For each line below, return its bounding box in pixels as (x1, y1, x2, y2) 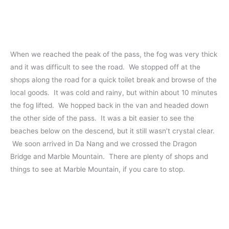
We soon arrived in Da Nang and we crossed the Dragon (10, 139, 197, 148)
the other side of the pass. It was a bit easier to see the (10, 113, 194, 122)
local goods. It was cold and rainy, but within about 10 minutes (10, 88, 217, 97)
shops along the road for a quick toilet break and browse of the (10, 75, 217, 84)
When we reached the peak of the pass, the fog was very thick (10, 50, 217, 58)
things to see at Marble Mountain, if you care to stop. (10, 165, 185, 173)
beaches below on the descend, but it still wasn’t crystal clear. (10, 126, 215, 135)
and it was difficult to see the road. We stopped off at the (10, 62, 200, 71)
